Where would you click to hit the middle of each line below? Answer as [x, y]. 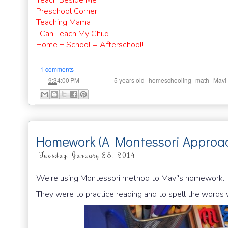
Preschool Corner [67, 11]
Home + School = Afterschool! [90, 45]
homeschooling [170, 80]
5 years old [129, 80]
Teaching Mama [63, 23]
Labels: [101, 80]
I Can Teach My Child [73, 34]
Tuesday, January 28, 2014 [87, 155]
